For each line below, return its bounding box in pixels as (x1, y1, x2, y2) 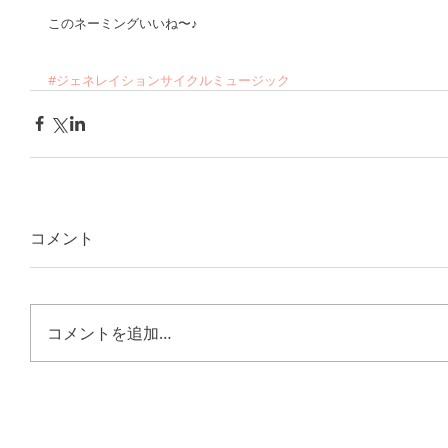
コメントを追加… (47, 321, 172, 344)
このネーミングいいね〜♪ (48, 13, 198, 32)
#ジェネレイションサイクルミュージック (48, 70, 290, 89)
